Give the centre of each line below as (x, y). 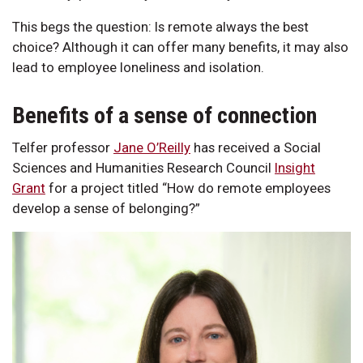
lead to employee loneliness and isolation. (140, 67)
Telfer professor (63, 147)
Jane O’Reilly (152, 147)
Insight (295, 167)
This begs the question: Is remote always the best (160, 26)
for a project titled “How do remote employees (188, 188)
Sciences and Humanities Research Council (143, 167)
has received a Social (256, 147)
